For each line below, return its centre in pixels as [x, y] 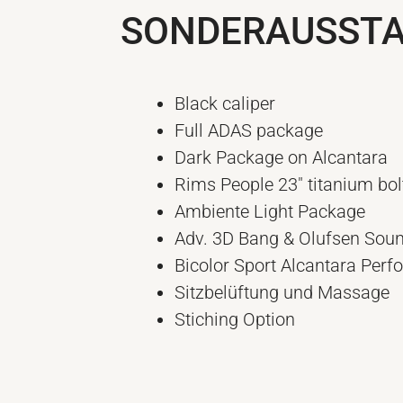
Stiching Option [235, 319]
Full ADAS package [249, 130]
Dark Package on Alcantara [282, 157]
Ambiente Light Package [270, 211]
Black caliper [225, 103]
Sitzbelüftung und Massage [282, 292]
